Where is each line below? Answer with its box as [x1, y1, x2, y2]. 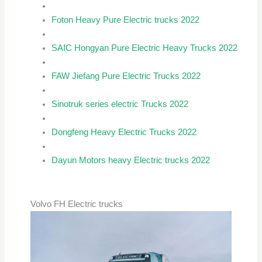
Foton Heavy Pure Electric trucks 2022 [51, 15, 200, 25]
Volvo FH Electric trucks [30, 199, 123, 209]
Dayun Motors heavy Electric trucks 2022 [51, 156, 211, 166]
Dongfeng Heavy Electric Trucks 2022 [51, 127, 197, 137]
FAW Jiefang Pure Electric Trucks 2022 [51, 71, 201, 81]
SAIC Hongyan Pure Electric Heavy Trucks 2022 [51, 43, 238, 53]
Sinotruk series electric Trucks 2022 [51, 99, 189, 109]
